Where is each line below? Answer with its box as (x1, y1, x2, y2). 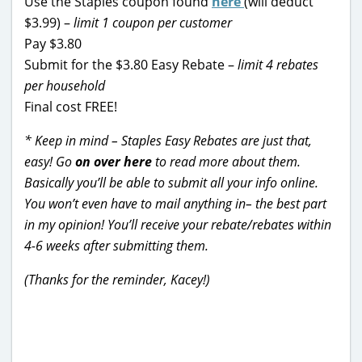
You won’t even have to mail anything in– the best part (24, 194, 326, 213)
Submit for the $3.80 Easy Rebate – (24, 55, 238, 74)
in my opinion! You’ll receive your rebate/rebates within (24, 215, 331, 234)
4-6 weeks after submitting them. (24, 236, 208, 255)
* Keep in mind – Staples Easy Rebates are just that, (24, 131, 312, 149)
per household (24, 76, 105, 95)
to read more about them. (155, 152, 301, 170)
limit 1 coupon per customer (74, 13, 232, 32)
